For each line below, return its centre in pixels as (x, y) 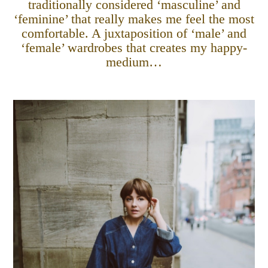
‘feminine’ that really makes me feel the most (134, 19)
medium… (134, 63)
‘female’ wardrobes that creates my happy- (134, 48)
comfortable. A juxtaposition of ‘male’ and (134, 34)
